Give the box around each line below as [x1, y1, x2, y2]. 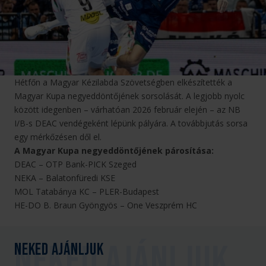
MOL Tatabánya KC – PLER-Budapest [14, 185, 159, 197]
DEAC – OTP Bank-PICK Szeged [14, 158, 137, 170]
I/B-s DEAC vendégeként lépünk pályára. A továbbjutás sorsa [14, 117, 248, 129]
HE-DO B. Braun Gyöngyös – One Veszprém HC [14, 199, 197, 211]
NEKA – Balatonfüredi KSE [14, 172, 115, 183]
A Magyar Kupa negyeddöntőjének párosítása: [14, 144, 214, 156]
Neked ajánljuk [14, 239, 104, 259]
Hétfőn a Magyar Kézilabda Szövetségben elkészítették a [14, 76, 232, 88]
